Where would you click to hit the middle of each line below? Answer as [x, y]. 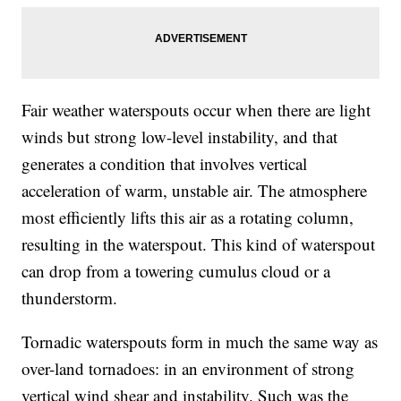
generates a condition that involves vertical [165, 164]
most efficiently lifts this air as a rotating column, [188, 218]
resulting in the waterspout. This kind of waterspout [199, 244]
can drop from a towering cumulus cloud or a [176, 271]
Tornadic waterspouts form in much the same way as [200, 342]
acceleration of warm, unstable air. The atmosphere [195, 191]
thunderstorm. [70, 298]
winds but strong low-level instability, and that [180, 137]
